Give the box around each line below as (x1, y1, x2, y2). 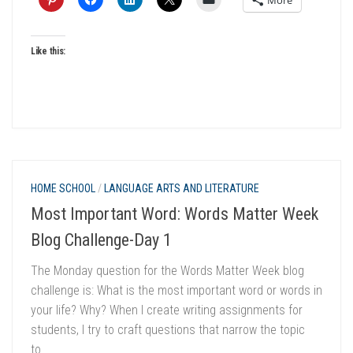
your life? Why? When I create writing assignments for (31, 302, 303, 318)
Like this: (31, 45, 65, 57)
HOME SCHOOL (31, 181, 95, 195)
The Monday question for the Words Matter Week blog (31, 262, 304, 278)
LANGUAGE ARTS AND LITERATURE (104, 181, 259, 195)
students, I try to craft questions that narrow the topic (31, 321, 305, 337)
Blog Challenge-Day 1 (31, 229, 172, 250)
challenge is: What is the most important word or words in (31, 282, 322, 298)
